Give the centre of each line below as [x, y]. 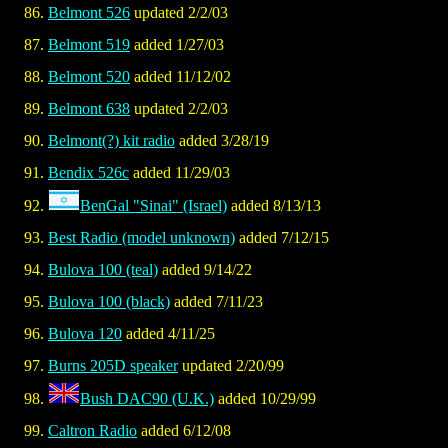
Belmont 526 [89, 13]
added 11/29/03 [179, 173]
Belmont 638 [89, 109]
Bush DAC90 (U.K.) [147, 399]
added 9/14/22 [205, 270]
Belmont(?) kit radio [111, 141]
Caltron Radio [92, 431]
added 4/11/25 [168, 334]
